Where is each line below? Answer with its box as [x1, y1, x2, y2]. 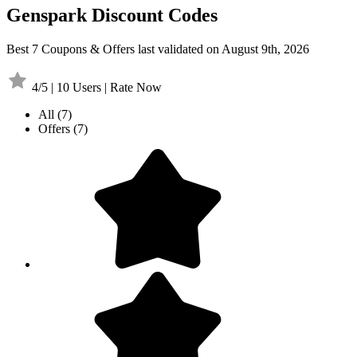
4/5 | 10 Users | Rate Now [32, 80, 162, 94]
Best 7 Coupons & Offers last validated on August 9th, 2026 [6, 41, 309, 56]
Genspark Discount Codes [6, 4, 218, 25]
